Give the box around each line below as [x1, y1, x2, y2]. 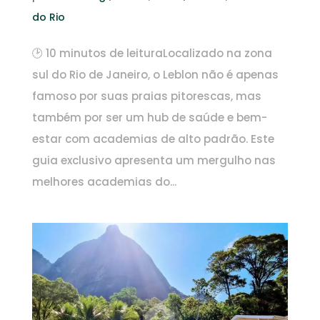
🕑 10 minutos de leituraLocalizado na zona [31, 45, 272, 61]
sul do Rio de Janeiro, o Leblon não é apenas [31, 66, 279, 82]
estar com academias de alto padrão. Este [31, 131, 274, 146]
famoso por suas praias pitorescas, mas [31, 88, 261, 104]
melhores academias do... [31, 174, 176, 189]
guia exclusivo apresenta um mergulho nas [31, 152, 276, 168]
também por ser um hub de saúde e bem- [31, 109, 267, 125]
